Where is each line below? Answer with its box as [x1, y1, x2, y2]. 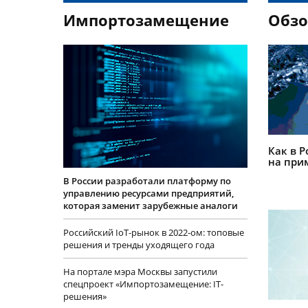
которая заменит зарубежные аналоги [63, 199, 238, 212]
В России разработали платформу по [63, 174, 231, 187]
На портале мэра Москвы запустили [63, 265, 217, 278]
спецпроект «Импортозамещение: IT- [63, 277, 223, 290]
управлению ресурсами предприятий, [63, 186, 234, 199]
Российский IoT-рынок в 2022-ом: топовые [63, 225, 244, 239]
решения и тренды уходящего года [63, 238, 214, 251]
